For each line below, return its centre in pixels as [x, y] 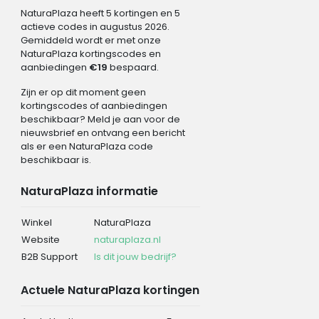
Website [40, 239]
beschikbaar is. [56, 159]
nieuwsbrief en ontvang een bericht [103, 132]
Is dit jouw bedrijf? [135, 256]
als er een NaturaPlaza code [87, 146]
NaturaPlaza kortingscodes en [90, 53]
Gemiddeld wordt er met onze [90, 40]
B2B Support [49, 256]
